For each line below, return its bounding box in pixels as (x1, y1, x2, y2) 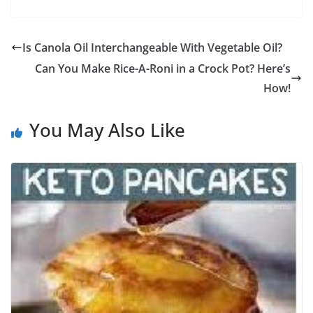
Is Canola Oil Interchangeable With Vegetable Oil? (22, 39, 282, 55)
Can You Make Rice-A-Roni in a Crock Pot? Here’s (35, 60, 291, 76)
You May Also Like (29, 117, 185, 143)
